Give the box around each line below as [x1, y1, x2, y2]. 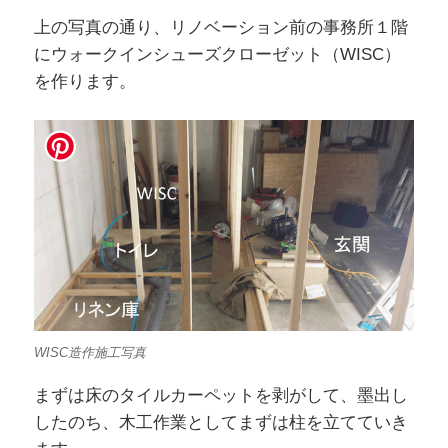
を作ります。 [33, 71, 136, 91]
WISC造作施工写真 [33, 344, 146, 360]
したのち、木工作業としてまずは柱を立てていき [33, 413, 408, 433]
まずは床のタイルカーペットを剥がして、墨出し [33, 386, 408, 406]
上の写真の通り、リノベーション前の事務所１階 [33, 17, 408, 37]
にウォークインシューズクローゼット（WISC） [33, 44, 401, 64]
